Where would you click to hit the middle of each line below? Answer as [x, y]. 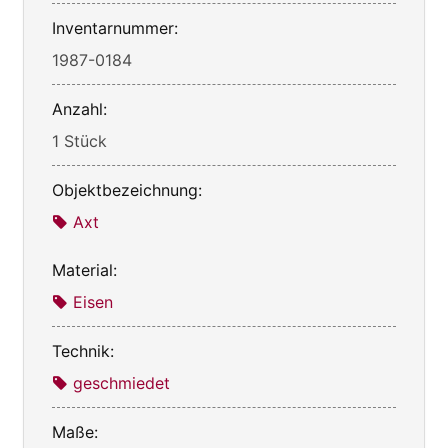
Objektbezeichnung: [127, 189]
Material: [84, 269]
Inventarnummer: [115, 27]
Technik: [83, 350]
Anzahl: [79, 108]
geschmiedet [121, 382]
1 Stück [79, 140]
